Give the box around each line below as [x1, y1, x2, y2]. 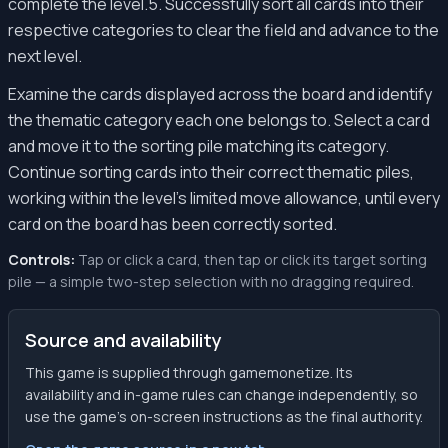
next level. [8, 45, 82, 67]
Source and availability [25, 328, 222, 352]
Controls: [8, 250, 78, 269]
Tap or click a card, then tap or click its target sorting [78, 250, 427, 269]
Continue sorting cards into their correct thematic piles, [8, 161, 414, 183]
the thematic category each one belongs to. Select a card [8, 109, 430, 131]
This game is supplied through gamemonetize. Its [25, 363, 353, 382]
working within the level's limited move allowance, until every [8, 187, 440, 209]
